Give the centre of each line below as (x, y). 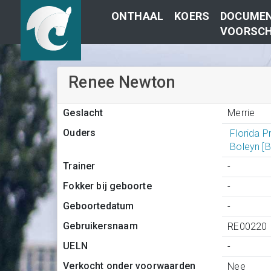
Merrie (241, 113)
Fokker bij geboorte (107, 186)
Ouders (80, 133)
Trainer (79, 166)
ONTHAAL (137, 16)
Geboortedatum (99, 206)
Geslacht (83, 113)
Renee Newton (122, 82)
